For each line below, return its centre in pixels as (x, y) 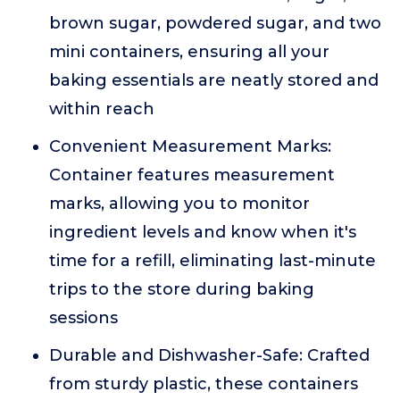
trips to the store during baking (182, 289)
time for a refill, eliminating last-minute (212, 261)
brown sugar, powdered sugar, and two (215, 23)
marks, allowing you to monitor (179, 204)
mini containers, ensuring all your (189, 52)
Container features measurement (192, 175)
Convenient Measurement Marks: (190, 146)
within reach (102, 109)
